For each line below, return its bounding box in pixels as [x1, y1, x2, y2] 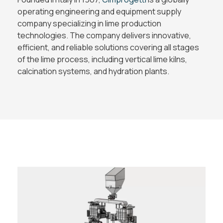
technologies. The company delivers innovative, [17, 30, 191, 41]
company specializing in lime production [17, 18, 161, 29]
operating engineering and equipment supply [17, 6, 181, 17]
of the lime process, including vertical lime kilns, [17, 54, 187, 65]
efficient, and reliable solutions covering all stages [17, 42, 199, 53]
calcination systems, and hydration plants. [17, 66, 169, 77]
